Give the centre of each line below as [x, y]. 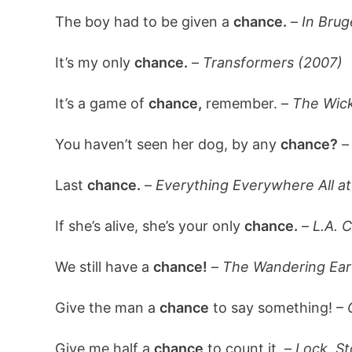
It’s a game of [101, 103]
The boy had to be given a [144, 22]
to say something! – [278, 308]
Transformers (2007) [272, 62]
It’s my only [94, 62]
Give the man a [107, 308]
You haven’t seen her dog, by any [167, 144]
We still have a [104, 267]
